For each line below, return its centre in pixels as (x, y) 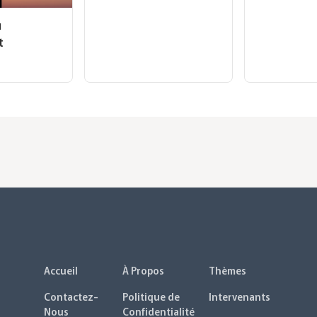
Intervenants (240, 296)
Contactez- (71, 296)
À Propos (143, 270)
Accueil (61, 270)
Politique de (151, 296)
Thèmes (227, 270)
